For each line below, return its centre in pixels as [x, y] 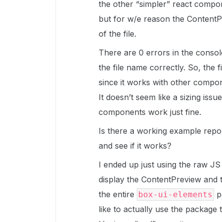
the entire [118, 194]
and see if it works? [135, 146]
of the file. [117, 34]
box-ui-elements [175, 194]
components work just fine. [150, 112]
